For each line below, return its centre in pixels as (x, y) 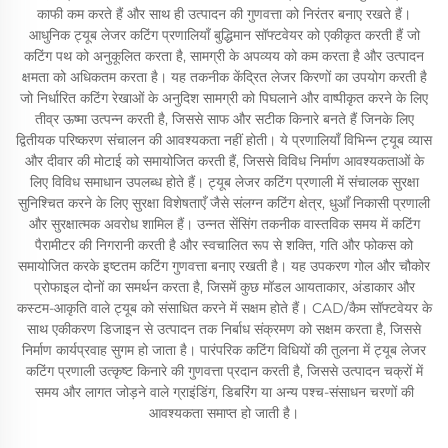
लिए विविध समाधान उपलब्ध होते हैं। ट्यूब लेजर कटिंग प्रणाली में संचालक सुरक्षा (224, 182)
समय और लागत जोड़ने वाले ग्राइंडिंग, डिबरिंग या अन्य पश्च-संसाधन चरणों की (224, 392)
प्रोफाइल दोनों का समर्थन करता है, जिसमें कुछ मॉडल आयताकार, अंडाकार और (224, 287)
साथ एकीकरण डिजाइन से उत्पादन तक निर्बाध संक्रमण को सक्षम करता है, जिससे (224, 329)
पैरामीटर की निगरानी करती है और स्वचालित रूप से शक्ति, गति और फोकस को (224, 245)
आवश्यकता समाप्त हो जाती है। (224, 413)
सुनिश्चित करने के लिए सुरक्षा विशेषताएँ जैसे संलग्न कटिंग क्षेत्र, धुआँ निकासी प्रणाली (224, 203)
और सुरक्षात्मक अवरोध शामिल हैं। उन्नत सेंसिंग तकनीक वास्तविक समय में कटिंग (224, 224)
